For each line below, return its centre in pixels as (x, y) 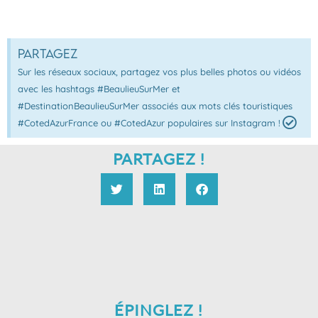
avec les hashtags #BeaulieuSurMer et (99, 88)
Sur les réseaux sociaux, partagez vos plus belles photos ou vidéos (159, 71)
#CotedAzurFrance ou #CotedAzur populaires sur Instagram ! (149, 122)
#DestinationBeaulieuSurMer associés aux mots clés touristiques (155, 105)
